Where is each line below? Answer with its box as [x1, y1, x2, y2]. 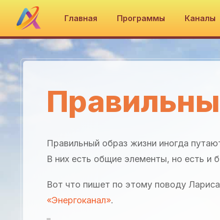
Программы [117, 13, 165, 23]
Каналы [185, 13, 218, 23]
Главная [64, 13, 98, 23]
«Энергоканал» [47, 194, 111, 205]
